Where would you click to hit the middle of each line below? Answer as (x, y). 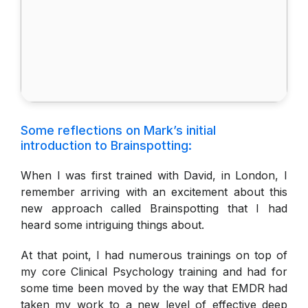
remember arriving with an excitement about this (154, 191)
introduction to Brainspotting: (106, 145)
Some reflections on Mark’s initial (118, 130)
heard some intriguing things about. (112, 224)
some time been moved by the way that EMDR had (154, 288)
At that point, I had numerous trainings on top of (154, 255)
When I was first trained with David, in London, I (154, 175)
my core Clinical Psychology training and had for (154, 271)
